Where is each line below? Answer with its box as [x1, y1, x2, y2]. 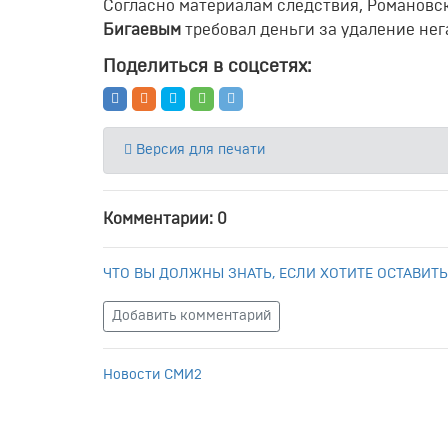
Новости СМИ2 [103, 368, 202, 382]
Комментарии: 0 [103, 211, 227, 227]
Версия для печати [132, 143, 265, 157]
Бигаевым [103, 22, 181, 38]
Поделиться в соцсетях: [103, 58, 311, 76]
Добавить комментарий [112, 309, 271, 323]
